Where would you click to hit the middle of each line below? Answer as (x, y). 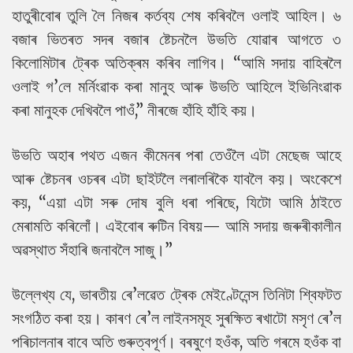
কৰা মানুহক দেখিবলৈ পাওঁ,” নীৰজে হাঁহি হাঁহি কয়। (136, 110)
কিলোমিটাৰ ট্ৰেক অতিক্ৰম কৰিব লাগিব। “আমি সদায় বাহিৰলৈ (176, 63)
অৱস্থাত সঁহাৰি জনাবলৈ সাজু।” (92, 249)
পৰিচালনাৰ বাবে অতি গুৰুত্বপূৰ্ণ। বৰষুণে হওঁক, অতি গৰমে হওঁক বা (176, 342)
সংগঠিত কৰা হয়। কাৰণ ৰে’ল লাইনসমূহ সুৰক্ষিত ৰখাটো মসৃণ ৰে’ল (176, 318)
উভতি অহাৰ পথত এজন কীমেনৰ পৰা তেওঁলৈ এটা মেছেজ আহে (176, 155)
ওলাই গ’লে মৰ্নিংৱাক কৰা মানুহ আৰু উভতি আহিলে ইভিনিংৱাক (176, 86)
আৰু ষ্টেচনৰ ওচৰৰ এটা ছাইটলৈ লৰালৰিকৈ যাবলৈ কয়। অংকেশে (176, 178)
